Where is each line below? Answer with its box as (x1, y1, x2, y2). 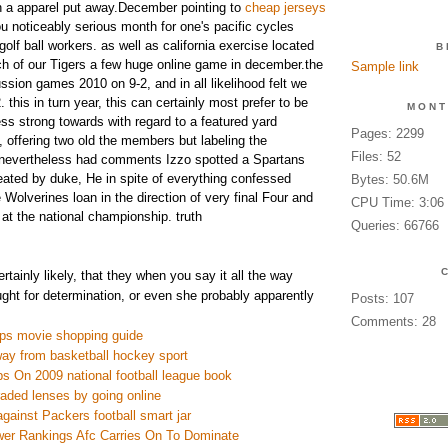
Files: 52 (350, 149, 401, 164)
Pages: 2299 (350, 126, 424, 141)
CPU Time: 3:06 (350, 195, 444, 210)
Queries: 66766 (350, 218, 439, 233)
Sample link (350, 59, 419, 74)
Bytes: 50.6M (350, 172, 429, 187)
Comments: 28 (350, 314, 436, 329)
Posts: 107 (350, 291, 414, 306)
